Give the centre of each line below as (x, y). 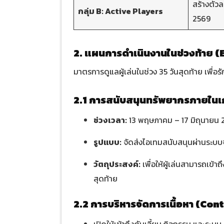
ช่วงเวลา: (110, 120)
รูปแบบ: (107, 142)
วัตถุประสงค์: (117, 164)
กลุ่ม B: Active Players (120, 11)
